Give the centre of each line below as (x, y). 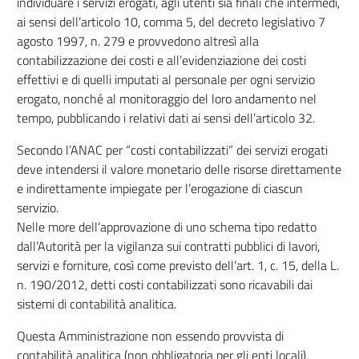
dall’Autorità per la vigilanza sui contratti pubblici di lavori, (168, 246)
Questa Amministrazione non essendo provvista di (150, 336)
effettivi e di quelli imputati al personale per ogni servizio (165, 79)
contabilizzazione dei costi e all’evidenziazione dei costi (161, 60)
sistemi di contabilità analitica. (96, 304)
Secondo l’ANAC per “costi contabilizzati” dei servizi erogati (172, 150)
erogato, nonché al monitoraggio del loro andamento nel (166, 99)
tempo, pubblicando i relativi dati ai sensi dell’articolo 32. (165, 118)
